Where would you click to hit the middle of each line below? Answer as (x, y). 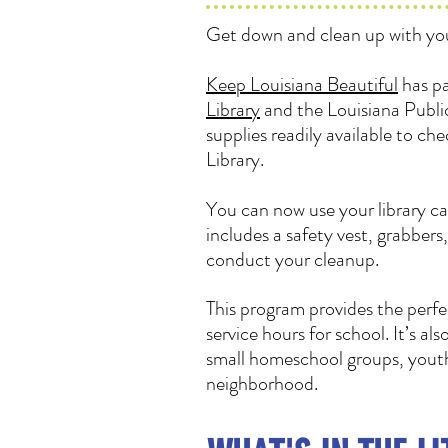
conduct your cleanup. (292, 259)
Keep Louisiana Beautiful (302, 84)
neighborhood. (262, 383)
